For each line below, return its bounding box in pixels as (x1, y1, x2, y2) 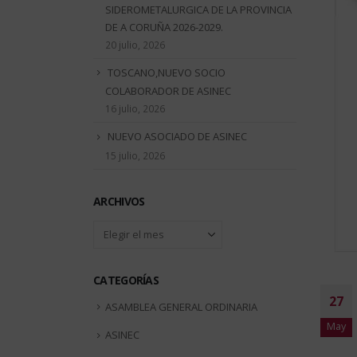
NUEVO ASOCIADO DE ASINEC (108, 129, 247, 144)
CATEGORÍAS (93, 272, 159, 288)
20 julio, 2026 (105, 37, 165, 51)
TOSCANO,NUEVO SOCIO (108, 65, 226, 80)
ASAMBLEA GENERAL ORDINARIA (105, 299, 257, 314)
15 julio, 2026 (105, 148, 165, 162)
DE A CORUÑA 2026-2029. (105, 19, 223, 34)
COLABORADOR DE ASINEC (105, 84, 231, 99)
